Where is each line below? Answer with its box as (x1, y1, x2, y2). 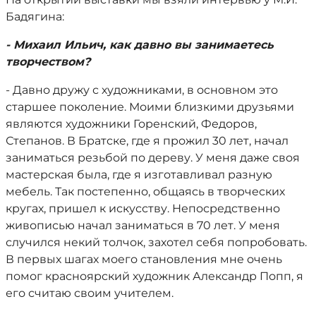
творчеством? (6, 55, 90, 68)
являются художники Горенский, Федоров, (6, 117, 257, 130)
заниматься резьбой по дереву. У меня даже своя (6, 151, 300, 164)
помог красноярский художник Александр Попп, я (6, 269, 303, 283)
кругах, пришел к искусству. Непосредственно (6, 202, 280, 215)
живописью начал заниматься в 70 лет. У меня (6, 219, 280, 232)
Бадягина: (6, 10, 64, 23)
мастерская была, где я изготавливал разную (6, 168, 272, 181)
